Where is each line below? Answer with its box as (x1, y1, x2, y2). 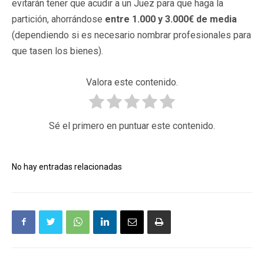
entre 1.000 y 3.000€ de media (105, 13, 237, 25)
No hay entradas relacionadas (12, 161, 122, 171)
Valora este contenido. (86, 76, 178, 88)
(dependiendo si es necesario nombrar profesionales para (12, 29, 251, 41)
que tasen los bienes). (12, 45, 103, 57)
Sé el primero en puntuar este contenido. (49, 120, 215, 131)
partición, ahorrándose (12, 13, 105, 25)
